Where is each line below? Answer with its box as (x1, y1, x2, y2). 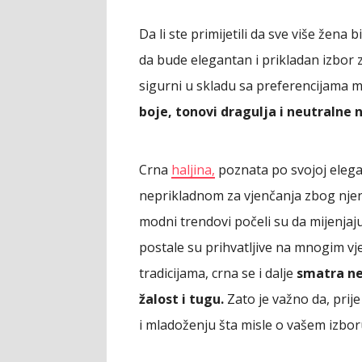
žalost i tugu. (139, 289, 224, 308)
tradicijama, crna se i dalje (139, 263, 297, 282)
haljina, (171, 160, 215, 179)
